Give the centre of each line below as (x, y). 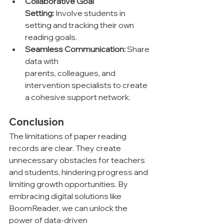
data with (42, 61)
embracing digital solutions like (66, 196)
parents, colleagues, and (71, 73)
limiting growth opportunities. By (69, 184)
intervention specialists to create (87, 85)
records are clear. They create (66, 148)
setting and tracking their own (80, 25)
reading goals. (51, 37)
